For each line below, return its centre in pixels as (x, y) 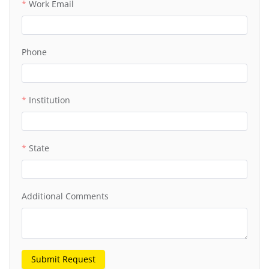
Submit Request (63, 259)
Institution (50, 100)
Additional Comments (65, 196)
